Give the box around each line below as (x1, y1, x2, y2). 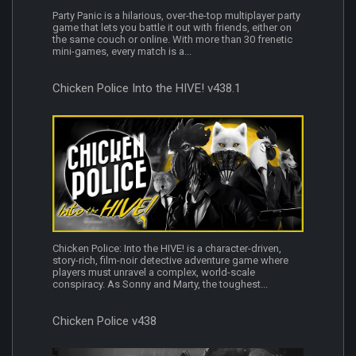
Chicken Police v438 (52, 314, 157, 329)
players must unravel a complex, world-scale (52, 266, 255, 279)
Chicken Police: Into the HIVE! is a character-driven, (52, 242, 281, 255)
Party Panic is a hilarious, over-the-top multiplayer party (52, 9, 300, 21)
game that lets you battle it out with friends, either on (52, 21, 292, 33)
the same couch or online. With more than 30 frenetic (52, 33, 292, 45)
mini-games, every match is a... (52, 44, 192, 57)
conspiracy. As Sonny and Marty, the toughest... (52, 278, 268, 291)
